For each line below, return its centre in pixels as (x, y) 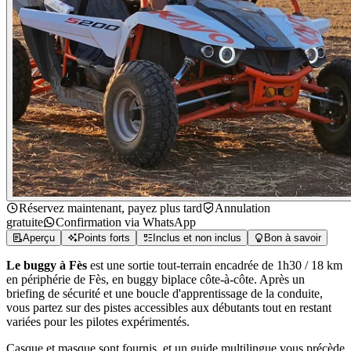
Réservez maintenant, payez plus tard (110, 208)
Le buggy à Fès (47, 265)
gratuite (25, 222)
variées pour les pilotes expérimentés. (98, 322)
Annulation (242, 208)
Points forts (104, 238)
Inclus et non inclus (197, 238)
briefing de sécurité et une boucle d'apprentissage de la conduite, (165, 293)
